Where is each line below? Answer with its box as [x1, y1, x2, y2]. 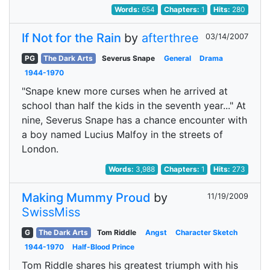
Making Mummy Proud [22, 190, 151, 205]
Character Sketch [175, 228, 238, 237]
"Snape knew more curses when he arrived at [22, 85, 228, 97]
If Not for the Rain [22, 31, 121, 45]
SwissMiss [22, 205, 80, 219]
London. [22, 143, 58, 155]
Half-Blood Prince [72, 242, 135, 251]
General [163, 54, 191, 63]
